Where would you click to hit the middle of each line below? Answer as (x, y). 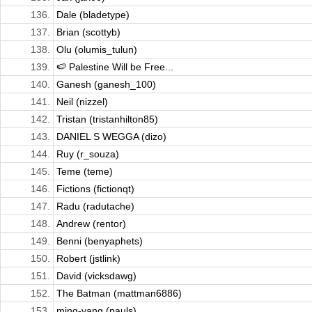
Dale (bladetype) (93, 15)
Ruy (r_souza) (88, 154)
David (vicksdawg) (96, 276)
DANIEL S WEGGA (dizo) (111, 137)
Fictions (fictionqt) (95, 189)
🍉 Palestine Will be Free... (115, 67)
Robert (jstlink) (88, 259)
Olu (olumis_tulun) (97, 50)
